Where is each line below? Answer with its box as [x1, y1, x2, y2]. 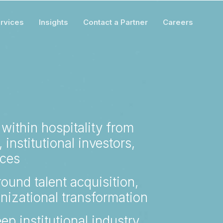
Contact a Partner [83, 17, 148, 27]
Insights [39, 17, 68, 27]
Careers [163, 17, 193, 27]
